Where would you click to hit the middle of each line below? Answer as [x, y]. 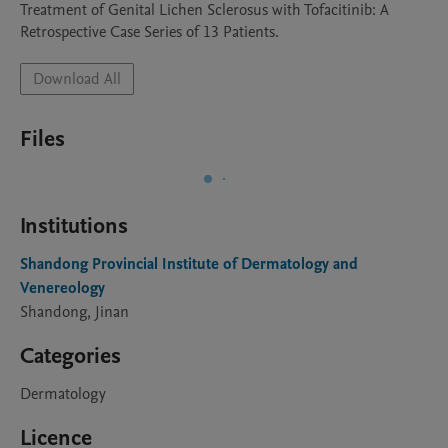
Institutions [74, 226]
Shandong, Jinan [74, 312]
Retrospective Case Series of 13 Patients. [149, 32]
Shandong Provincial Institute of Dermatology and [189, 264]
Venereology [62, 288]
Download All [77, 79]
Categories [70, 356]
